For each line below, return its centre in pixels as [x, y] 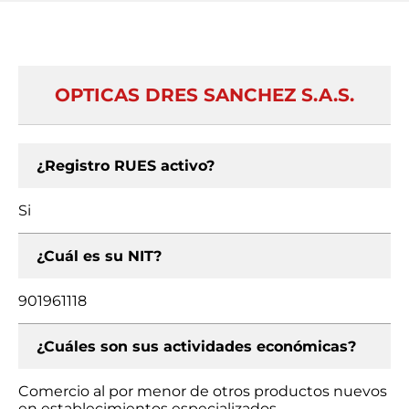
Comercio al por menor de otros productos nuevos [203, 391]
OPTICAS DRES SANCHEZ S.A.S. [204, 95]
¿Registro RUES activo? [126, 166]
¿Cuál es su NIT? [99, 256]
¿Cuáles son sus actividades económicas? [196, 346]
